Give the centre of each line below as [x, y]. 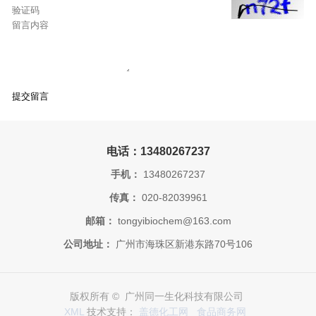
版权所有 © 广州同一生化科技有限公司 [158, 296]
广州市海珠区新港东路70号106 [183, 245]
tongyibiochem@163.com [173, 221]
